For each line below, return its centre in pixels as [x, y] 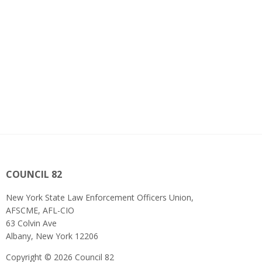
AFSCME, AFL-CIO [40, 210]
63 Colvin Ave [31, 223]
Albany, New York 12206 [52, 236]
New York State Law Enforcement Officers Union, [100, 197]
